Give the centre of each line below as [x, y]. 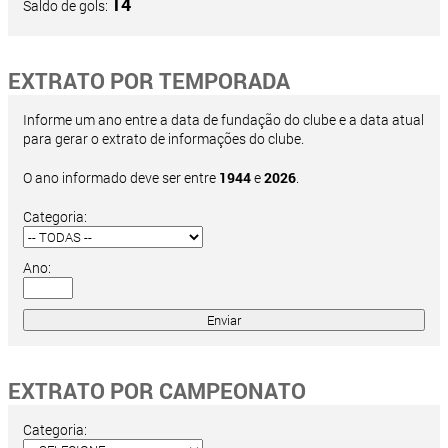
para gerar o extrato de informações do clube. [163, 138]
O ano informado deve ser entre [121, 177]
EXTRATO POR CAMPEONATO [157, 390]
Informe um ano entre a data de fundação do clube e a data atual [223, 119]
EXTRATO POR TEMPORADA [149, 80]
